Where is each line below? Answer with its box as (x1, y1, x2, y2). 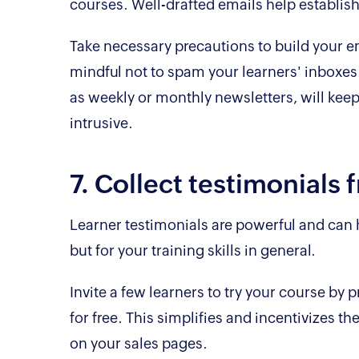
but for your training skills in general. (70, 241, 316, 259)
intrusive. (70, 114, 133, 131)
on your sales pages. (70, 334, 208, 352)
